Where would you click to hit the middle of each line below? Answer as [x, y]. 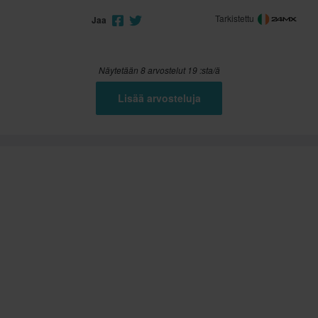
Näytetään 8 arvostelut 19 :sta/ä [159, 70]
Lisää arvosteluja [159, 98]
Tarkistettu [236, 18]
